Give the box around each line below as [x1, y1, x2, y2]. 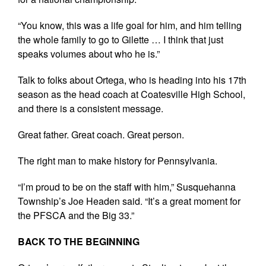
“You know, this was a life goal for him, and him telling [18, 18, 242, 32]
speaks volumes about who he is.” [18, 46, 160, 61]
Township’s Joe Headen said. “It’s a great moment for [18, 194, 240, 208]
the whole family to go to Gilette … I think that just [18, 32, 223, 46]
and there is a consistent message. [18, 101, 163, 115]
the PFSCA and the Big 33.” [18, 208, 134, 222]
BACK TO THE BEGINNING [18, 234, 140, 248]
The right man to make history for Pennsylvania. [18, 153, 217, 167]
